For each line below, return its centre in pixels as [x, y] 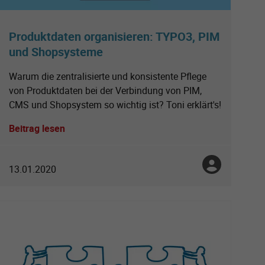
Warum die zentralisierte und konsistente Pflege [108, 76]
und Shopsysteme [56, 51]
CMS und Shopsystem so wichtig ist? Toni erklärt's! [115, 104]
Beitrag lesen [37, 128]
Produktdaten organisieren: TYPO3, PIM [114, 36]
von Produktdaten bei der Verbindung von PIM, [105, 90]
